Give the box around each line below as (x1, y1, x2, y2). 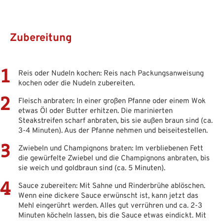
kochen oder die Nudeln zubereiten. (18, 78, 135, 88)
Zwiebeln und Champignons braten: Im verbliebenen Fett (18, 144, 203, 153)
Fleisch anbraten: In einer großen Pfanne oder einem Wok (18, 96, 206, 106)
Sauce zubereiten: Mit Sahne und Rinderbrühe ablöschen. (18, 181, 205, 191)
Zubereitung (10, 31, 72, 45)
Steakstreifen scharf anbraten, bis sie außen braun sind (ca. (18, 116, 213, 126)
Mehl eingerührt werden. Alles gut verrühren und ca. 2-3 (18, 201, 202, 211)
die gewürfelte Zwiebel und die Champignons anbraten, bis (18, 153, 210, 163)
